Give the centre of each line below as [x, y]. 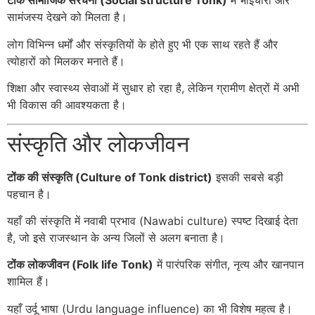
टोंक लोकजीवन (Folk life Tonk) [80, 265]
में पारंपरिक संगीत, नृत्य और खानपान [229, 265]
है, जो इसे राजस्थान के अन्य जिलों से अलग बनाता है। [116, 237]
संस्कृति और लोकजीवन [98, 143]
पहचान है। [29, 194]
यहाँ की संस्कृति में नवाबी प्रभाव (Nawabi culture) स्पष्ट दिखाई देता [153, 220]
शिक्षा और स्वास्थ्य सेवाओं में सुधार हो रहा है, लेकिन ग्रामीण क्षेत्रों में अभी [153, 88]
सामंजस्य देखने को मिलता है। [67, 17]
